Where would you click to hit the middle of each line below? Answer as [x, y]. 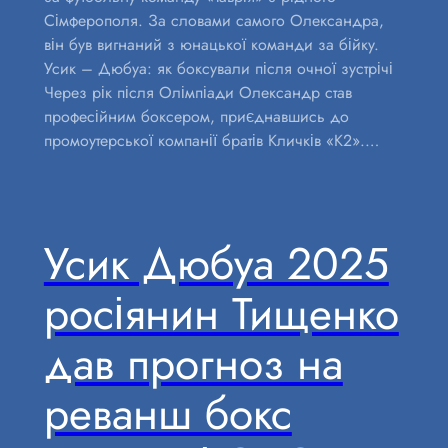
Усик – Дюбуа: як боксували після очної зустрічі [218, 69]
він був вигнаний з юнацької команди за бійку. [211, 45]
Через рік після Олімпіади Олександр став [197, 93]
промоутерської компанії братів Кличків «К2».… [211, 141]
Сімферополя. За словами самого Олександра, [213, 21]
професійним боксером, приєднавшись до [196, 117]
